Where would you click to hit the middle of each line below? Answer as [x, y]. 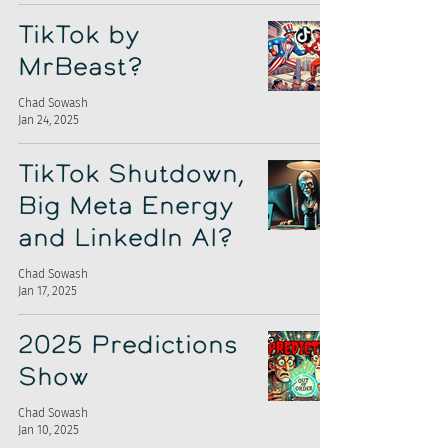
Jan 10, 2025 [48, 429]
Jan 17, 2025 [47, 290]
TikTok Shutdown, [131, 175]
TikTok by [79, 36]
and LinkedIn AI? [125, 239]
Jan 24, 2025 [48, 119]
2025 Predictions [128, 346]
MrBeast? [80, 68]
